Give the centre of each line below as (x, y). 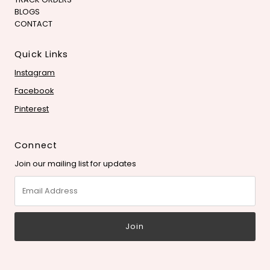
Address (31, 193)
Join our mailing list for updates (76, 164)
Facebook (34, 91)
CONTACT (34, 24)
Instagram (35, 73)
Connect (36, 146)
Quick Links (42, 55)
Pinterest (32, 109)
